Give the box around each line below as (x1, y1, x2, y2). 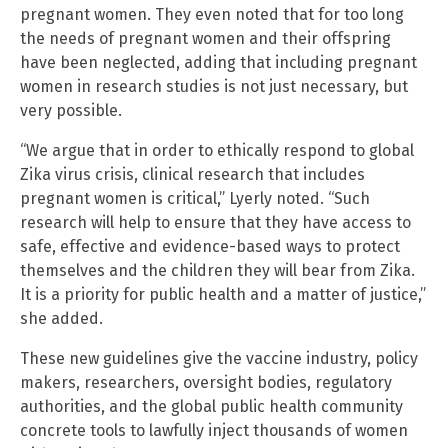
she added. (20, 309, 103, 329)
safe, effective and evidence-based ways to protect (20, 237, 400, 257)
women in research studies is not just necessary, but (20, 77, 408, 97)
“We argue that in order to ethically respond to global (20, 141, 414, 161)
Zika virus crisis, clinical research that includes (20, 165, 365, 185)
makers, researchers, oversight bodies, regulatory (20, 373, 392, 393)
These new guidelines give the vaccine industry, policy (20, 349, 418, 369)
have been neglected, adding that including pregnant (20, 53, 417, 73)
